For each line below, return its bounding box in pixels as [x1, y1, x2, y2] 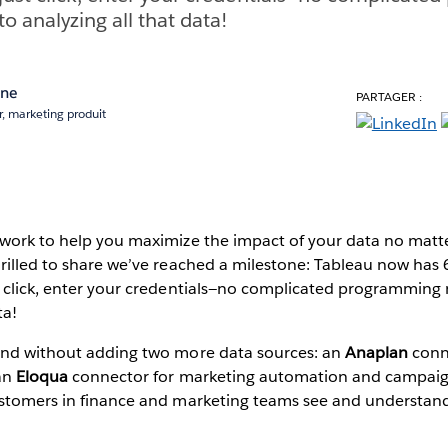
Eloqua [16, 365, 69, 387]
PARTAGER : [355, 87, 423, 105]
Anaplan [344, 341, 409, 363]
